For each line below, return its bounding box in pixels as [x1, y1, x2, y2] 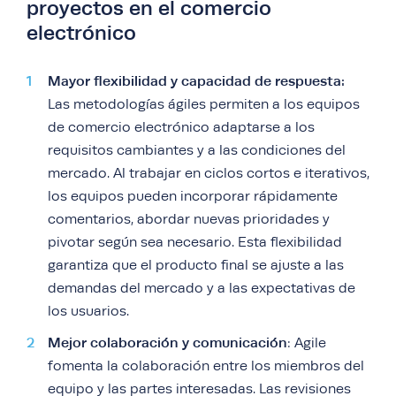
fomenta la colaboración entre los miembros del [48, 358, 364, 375]
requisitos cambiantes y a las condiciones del [48, 142, 346, 159]
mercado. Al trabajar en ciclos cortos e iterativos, [48, 165, 369, 182]
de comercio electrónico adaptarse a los [48, 119, 315, 136]
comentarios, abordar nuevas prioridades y [48, 211, 330, 228]
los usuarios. [48, 303, 129, 320]
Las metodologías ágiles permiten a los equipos [48, 96, 360, 113]
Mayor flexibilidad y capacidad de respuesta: [48, 72, 345, 90]
